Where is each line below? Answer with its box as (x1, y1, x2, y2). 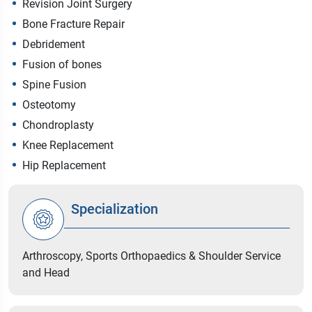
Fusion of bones (22, 58, 102, 72)
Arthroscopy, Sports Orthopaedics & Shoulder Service (22, 249, 281, 263)
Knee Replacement (22, 139, 114, 153)
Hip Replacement (22, 159, 106, 173)
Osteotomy (22, 98, 76, 112)
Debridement (22, 38, 85, 52)
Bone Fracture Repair (22, 17, 125, 31)
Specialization (71, 200, 158, 217)
